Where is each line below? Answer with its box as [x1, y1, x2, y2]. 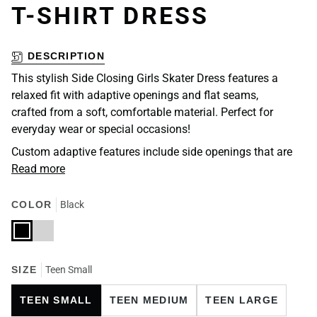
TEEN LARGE [205, 294, 279, 306]
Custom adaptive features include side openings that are [11, 145, 292, 159]
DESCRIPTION [28, 50, 105, 62]
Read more [11, 162, 65, 176]
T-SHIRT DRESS [11, 1, 209, 30]
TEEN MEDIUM [109, 294, 189, 306]
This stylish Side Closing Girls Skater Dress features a [11, 71, 278, 86]
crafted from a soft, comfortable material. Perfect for [11, 105, 273, 120]
